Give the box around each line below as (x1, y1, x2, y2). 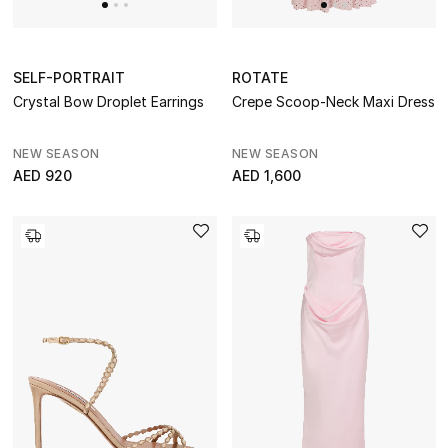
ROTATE (231, 68, 288, 86)
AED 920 (12, 166, 72, 184)
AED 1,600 (231, 166, 301, 184)
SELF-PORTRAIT (12, 68, 125, 86)
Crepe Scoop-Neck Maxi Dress (231, 92, 435, 110)
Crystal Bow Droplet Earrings (12, 92, 204, 110)
